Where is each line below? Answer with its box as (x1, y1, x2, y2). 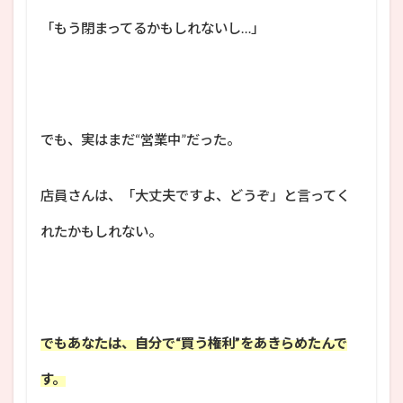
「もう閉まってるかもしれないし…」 (40, 19, 264, 36)
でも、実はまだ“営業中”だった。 (40, 130, 240, 148)
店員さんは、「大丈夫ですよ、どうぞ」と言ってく (40, 186, 350, 203)
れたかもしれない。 (40, 222, 162, 239)
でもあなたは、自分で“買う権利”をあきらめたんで (40, 334, 347, 351)
